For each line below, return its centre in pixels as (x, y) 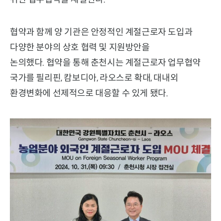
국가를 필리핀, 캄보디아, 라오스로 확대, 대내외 (94, 78)
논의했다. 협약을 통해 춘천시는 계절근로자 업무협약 (105, 62)
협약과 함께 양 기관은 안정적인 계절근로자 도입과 (101, 32)
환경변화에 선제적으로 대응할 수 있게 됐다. (89, 93)
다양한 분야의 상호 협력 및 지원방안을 (80, 47)
